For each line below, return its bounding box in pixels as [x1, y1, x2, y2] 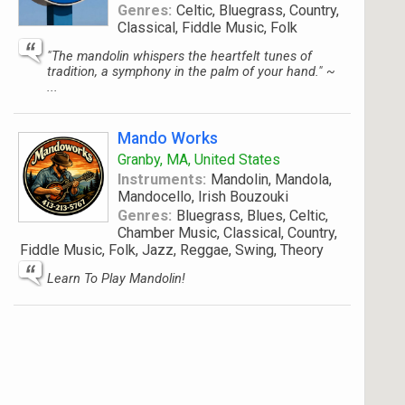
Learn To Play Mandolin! [47, 270, 185, 287]
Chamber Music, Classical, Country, [118, 224, 337, 241]
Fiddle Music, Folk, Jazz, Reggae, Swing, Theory [20, 241, 324, 259]
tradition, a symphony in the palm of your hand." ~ [47, 63, 335, 80]
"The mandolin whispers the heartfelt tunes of [47, 48, 312, 64]
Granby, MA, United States [118, 151, 280, 168]
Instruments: [118, 171, 206, 188]
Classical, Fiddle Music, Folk [118, 19, 297, 36]
